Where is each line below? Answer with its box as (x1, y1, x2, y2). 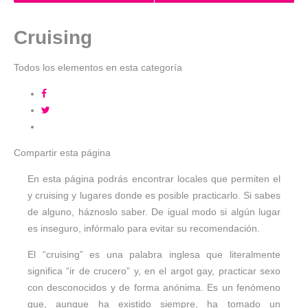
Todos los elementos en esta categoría (14, 61, 182, 73)
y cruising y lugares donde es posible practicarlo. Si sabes (27, 189, 280, 201)
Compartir (14, 146, 57, 158)
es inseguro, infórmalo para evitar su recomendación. (27, 222, 260, 234)
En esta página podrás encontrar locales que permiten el (27, 173, 280, 184)
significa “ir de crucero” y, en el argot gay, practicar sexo (27, 265, 280, 276)
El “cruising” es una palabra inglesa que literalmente (27, 248, 280, 260)
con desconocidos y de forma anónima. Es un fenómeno (27, 281, 280, 293)
